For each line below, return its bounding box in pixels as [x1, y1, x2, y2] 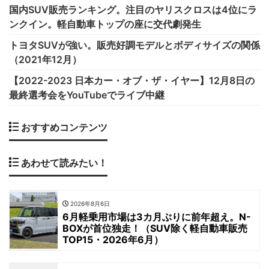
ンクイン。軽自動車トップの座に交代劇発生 [9, 18, 201, 31]
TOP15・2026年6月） [62, 234, 163, 246]
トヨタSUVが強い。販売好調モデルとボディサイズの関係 [9, 39, 260, 52]
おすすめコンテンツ [19, 121, 107, 134]
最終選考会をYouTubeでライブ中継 [9, 89, 165, 101]
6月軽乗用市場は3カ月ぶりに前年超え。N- [62, 211, 251, 223]
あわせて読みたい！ [19, 157, 107, 169]
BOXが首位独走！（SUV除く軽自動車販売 [62, 222, 247, 235]
